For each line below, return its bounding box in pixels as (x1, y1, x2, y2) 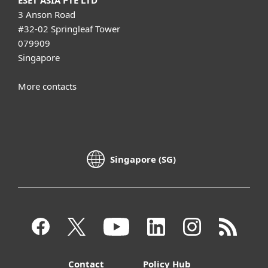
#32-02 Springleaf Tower (18, 22, 120, 35)
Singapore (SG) (110, 153, 176, 166)
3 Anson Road (18, 8, 75, 20)
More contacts (18, 80, 77, 92)
